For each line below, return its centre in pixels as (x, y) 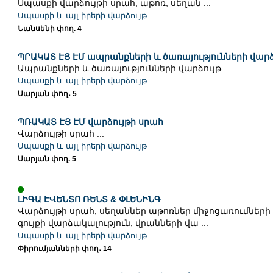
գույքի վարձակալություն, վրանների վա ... (113, 223)
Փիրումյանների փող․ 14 (64, 249)
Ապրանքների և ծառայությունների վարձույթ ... (124, 69)
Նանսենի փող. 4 (49, 29)
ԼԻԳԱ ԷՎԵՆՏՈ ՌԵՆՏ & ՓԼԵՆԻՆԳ (89, 200)
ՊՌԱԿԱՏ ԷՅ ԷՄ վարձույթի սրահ (90, 122)
